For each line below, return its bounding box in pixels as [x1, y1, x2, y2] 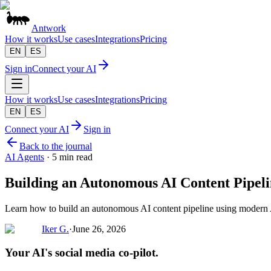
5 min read [52, 152, 93, 162]
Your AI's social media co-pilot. [5, 246, 158, 259]
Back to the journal [19, 141, 92, 151]
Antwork [31, 23, 66, 33]
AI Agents [5, 152, 44, 162]
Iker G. [42, 223, 69, 234]
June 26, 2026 [72, 223, 126, 234]
